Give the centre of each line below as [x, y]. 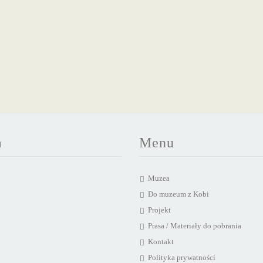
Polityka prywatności [181, 257]
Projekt [159, 210]
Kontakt [161, 242]
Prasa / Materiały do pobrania [194, 226]
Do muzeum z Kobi [178, 194]
